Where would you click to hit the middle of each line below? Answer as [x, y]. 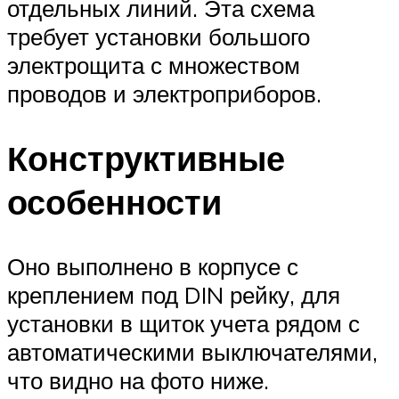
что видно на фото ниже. [138, 380]
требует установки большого [159, 37]
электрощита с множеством [154, 65]
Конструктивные [146, 158]
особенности [114, 201]
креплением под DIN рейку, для [174, 294]
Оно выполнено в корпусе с [153, 266]
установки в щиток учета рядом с [183, 323]
